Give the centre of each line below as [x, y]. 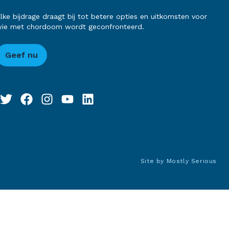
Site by [153, 161]
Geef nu [22, 55]
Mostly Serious [191, 161]
